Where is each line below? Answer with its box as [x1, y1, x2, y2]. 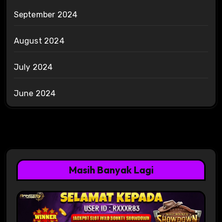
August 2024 [13, 36, 64, 46]
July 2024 [13, 62, 53, 72]
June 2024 [13, 88, 56, 98]
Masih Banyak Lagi [68, 163, 154, 176]
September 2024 [13, 9, 78, 19]
